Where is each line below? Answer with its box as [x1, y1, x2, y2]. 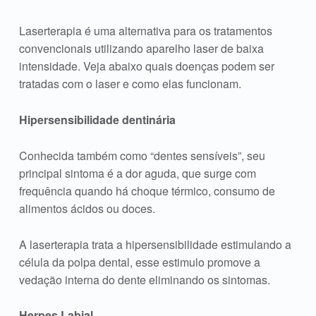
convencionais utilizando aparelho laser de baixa [18, 39, 264, 56]
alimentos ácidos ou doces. [18, 200, 155, 217]
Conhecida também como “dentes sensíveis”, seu [18, 147, 265, 164]
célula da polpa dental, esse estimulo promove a [18, 253, 260, 270]
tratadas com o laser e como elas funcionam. [18, 75, 241, 92]
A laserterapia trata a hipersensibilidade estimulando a [18, 236, 291, 253]
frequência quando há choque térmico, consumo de [18, 182, 275, 199]
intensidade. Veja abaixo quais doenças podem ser [18, 57, 274, 74]
